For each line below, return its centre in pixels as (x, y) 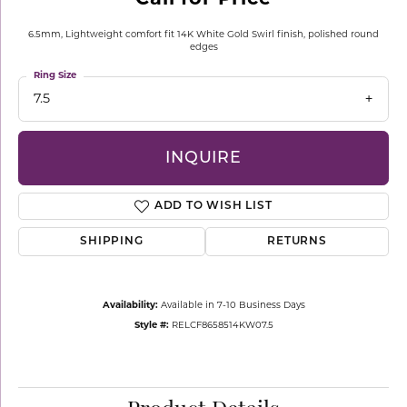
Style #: (151, 326)
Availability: (130, 306)
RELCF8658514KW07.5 (222, 326)
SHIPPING (112, 242)
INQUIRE (203, 158)
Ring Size (55, 76)
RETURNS (297, 242)
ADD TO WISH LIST (213, 207)
